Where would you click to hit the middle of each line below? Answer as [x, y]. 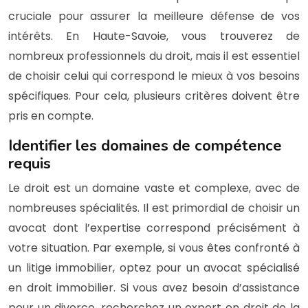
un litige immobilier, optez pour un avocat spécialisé [154, 267]
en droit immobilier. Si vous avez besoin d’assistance [154, 287]
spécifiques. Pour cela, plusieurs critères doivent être [154, 96]
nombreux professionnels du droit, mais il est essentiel [154, 56]
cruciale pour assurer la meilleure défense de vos [154, 16]
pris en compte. [51, 115]
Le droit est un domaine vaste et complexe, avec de [154, 188]
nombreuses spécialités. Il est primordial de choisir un [154, 208]
